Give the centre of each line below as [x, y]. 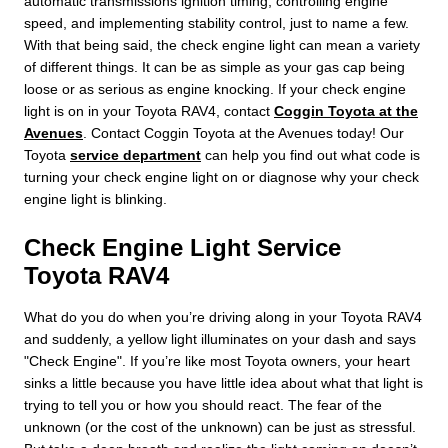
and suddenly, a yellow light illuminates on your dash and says [220, 338]
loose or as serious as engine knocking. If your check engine [215, 88]
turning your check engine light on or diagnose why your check [221, 176]
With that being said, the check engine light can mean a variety [222, 44]
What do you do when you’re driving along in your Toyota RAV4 [223, 316]
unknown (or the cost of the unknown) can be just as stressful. [220, 426]
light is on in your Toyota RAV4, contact [149, 110]
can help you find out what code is [310, 154]
